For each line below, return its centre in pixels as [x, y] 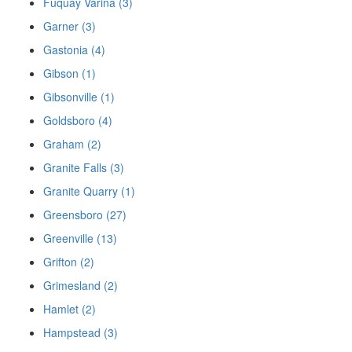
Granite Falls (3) [84, 168]
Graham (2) [72, 144]
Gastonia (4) [74, 50]
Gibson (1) [70, 73]
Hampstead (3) [81, 333]
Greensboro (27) [85, 215]
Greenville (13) [80, 238]
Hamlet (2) [70, 309]
